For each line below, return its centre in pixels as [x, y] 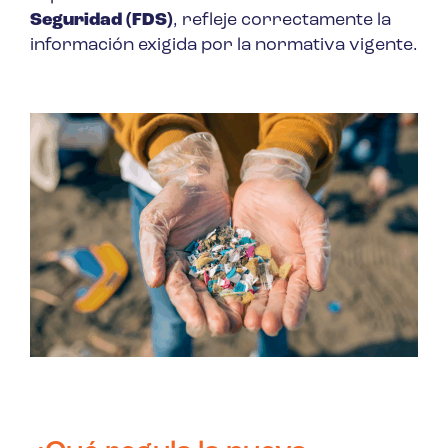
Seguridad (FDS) [101, 21]
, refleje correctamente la [282, 21]
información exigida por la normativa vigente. [224, 46]
